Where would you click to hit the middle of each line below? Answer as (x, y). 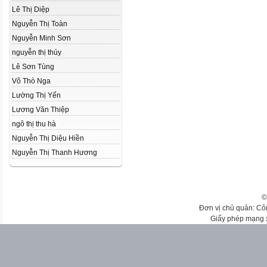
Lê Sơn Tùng (33, 67)
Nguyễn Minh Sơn (41, 38)
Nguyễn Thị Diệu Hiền (48, 138)
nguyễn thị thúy (37, 52)
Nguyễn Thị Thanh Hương (55, 153)
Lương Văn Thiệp (41, 110)
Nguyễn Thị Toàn (40, 24)
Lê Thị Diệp (31, 10)
